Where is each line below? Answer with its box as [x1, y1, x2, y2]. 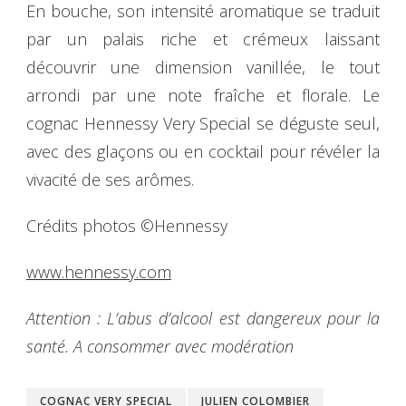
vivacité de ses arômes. [26, 168, 194, 190]
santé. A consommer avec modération [26, 334, 294, 357]
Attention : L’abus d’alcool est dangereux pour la [26, 306, 380, 329]
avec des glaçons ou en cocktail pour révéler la [26, 140, 380, 162]
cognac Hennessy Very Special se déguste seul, [26, 111, 380, 134]
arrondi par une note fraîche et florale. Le [26, 83, 380, 106]
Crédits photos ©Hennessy [26, 214, 227, 237]
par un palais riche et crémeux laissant [26, 27, 380, 50]
